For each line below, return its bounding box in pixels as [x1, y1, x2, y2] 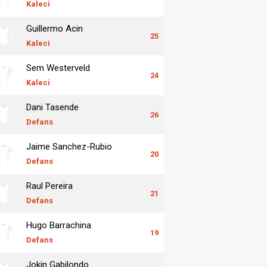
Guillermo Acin [26, 23, 83, 34]
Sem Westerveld [26, 62, 90, 73]
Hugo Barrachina [26, 219, 91, 231]
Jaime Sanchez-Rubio [26, 141, 112, 152]
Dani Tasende [26, 101, 79, 113]
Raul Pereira [26, 180, 73, 191]
